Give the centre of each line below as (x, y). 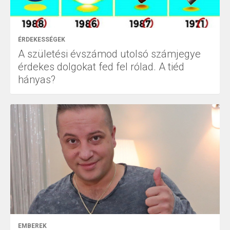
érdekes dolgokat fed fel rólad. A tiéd (101, 66)
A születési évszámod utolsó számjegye (109, 54)
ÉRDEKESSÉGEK (42, 39)
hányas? (37, 79)
